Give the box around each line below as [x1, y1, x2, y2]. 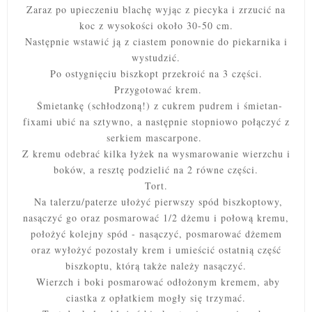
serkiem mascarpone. [106, 131, 206, 145]
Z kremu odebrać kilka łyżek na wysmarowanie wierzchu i [22, 147, 290, 161]
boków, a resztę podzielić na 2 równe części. [54, 163, 258, 177]
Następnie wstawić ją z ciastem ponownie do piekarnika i [24, 35, 288, 49]
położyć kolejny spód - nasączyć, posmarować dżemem [30, 227, 282, 241]
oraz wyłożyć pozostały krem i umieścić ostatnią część [31, 243, 281, 257]
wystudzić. [132, 51, 180, 65]
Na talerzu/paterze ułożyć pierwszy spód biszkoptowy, [33, 195, 283, 209]
